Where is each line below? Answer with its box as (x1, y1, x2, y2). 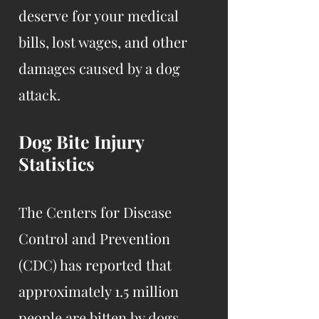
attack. (19, 85, 61, 104)
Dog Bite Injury (19, 130, 144, 153)
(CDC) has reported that (19, 255, 172, 274)
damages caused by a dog (19, 58, 180, 78)
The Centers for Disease (19, 202, 172, 221)
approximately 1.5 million (19, 281, 179, 300)
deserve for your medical (19, 6, 179, 25)
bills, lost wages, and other (19, 32, 187, 51)
